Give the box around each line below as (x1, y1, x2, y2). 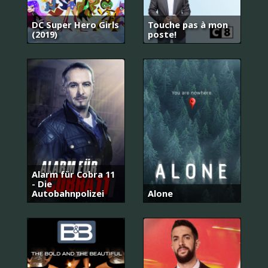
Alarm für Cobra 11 (32, 167, 115, 180)
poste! (148, 28, 176, 41)
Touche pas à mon (148, 19, 228, 31)
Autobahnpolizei (32, 187, 104, 199)
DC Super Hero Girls (32, 19, 119, 31)
